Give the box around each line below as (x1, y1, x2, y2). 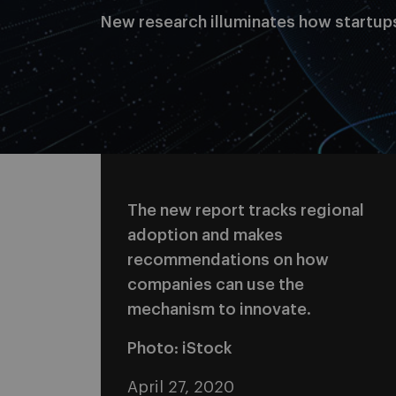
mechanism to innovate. (127, 301, 311, 317)
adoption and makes (127, 227, 283, 243)
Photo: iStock (127, 340, 232, 356)
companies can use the (127, 277, 304, 293)
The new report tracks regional (127, 202, 364, 218)
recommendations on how (127, 252, 329, 268)
